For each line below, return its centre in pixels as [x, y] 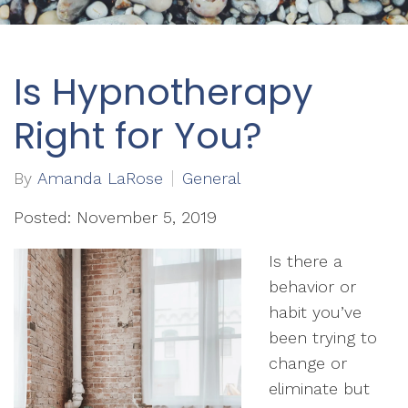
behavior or [312, 286]
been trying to [323, 337]
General [211, 178]
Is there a [306, 261]
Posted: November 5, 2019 [115, 217]
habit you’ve [315, 312]
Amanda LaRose [100, 178]
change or [308, 363]
